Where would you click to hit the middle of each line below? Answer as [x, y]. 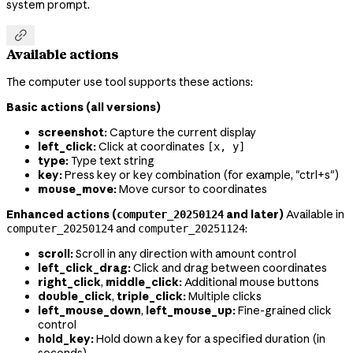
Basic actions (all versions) [84, 108]
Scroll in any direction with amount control [185, 254]
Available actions [62, 54]
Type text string [111, 161]
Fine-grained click [284, 311]
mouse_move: [77, 190]
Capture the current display [182, 133]
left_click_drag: [84, 268]
